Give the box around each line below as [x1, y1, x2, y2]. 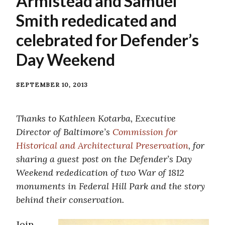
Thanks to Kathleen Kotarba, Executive [16, 112, 176, 124]
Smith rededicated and [16, 10, 177, 30]
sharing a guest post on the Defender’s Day [16, 153, 192, 165]
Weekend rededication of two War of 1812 [16, 166, 184, 178]
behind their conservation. [16, 193, 124, 205]
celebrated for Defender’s [16, 30, 199, 50]
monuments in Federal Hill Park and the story [16, 180, 205, 192]
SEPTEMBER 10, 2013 [16, 80, 88, 88]
